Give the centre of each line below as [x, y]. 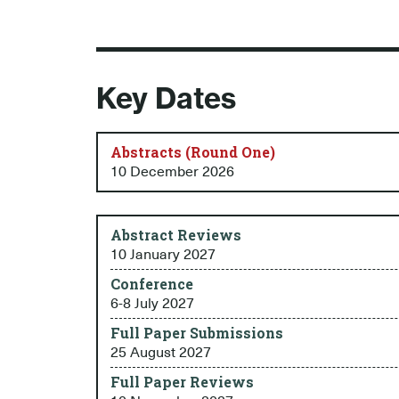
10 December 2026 [172, 172]
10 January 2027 [163, 255]
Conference [152, 284]
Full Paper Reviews [182, 382]
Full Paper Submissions [197, 333]
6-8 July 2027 [152, 304]
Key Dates [166, 98]
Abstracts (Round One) [193, 152]
